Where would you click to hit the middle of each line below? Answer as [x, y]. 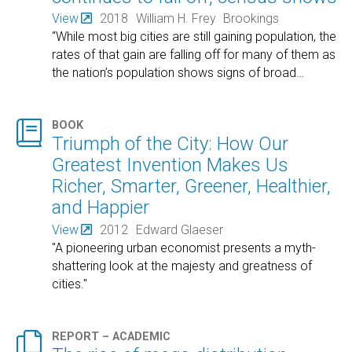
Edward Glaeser [179, 229]
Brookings [251, 19]
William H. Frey [176, 19]
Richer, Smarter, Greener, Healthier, [192, 187]
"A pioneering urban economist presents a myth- [184, 247]
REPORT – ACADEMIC [112, 337]
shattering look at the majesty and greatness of [182, 266]
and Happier [101, 208]
